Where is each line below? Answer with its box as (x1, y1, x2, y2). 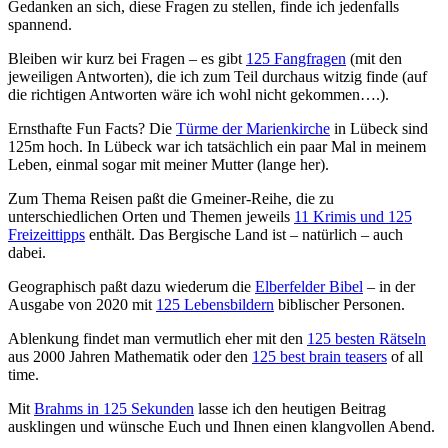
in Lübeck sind (330, 119, 428, 137)
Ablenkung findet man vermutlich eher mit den (8, 329, 307, 347)
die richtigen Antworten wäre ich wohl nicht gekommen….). (8, 85, 389, 103)
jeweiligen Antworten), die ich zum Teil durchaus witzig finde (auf (8, 67, 427, 85)
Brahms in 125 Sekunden (34, 399, 194, 417)
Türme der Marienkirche (176, 119, 330, 137)
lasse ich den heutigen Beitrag (194, 399, 386, 417)
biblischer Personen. (274, 295, 405, 313)
